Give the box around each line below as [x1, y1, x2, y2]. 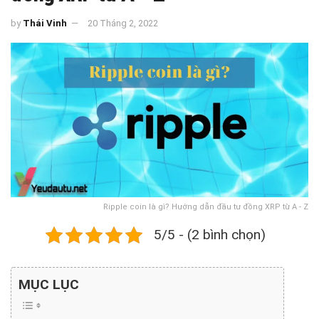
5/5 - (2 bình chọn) [153, 226, 266, 244]
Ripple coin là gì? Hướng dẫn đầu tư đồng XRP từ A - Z [103, 202, 308, 212]
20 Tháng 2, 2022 [88, 17, 158, 28]
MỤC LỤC [19, 276, 79, 293]
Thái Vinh [23, 17, 67, 28]
